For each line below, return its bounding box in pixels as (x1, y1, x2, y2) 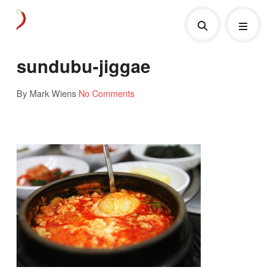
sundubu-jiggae (16, 53, 150, 79)
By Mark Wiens (16, 86, 76, 99)
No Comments (78, 86, 134, 99)
